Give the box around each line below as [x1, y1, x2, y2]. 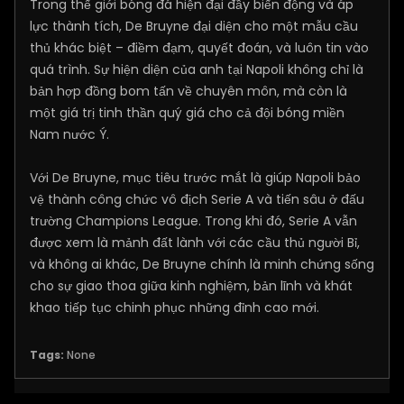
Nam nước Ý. [30, 124, 109, 143]
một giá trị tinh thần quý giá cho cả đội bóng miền [30, 103, 344, 122]
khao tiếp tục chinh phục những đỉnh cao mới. [30, 298, 319, 317]
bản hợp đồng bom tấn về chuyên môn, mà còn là [30, 81, 347, 100]
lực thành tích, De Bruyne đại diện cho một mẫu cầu [30, 16, 358, 35]
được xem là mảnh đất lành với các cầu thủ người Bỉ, [30, 233, 360, 252]
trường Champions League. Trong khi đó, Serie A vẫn [30, 211, 357, 230]
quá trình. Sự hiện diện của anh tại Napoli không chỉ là [30, 60, 363, 78]
